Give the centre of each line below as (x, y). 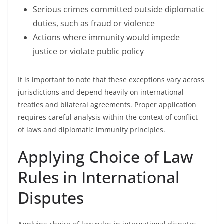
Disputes (51, 198)
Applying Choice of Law (105, 157)
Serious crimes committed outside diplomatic (119, 9)
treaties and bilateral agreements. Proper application (107, 105)
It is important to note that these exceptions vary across (111, 80)
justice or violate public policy (88, 51)
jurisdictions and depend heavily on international (101, 92)
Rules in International (99, 177)
